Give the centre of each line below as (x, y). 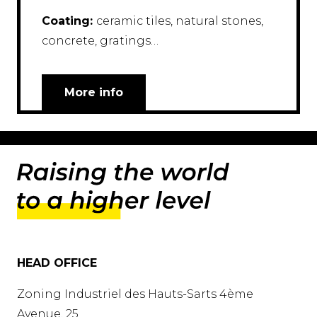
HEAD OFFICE (57, 263)
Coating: (69, 21)
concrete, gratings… (100, 41)
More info (94, 93)
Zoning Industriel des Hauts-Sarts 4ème (135, 294)
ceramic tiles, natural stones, (180, 21)
